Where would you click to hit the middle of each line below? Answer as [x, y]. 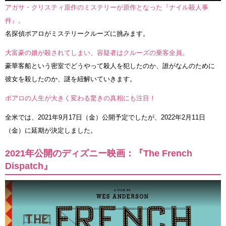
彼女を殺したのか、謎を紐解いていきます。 [71, 79]
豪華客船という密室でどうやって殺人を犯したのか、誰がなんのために [110, 66]
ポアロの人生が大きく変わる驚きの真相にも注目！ [80, 98]
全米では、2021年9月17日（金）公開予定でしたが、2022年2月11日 [105, 117]
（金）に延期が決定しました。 [51, 130]
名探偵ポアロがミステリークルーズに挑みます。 [77, 33]
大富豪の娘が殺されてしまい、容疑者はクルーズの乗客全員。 [97, 52]
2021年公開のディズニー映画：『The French [99, 153]
